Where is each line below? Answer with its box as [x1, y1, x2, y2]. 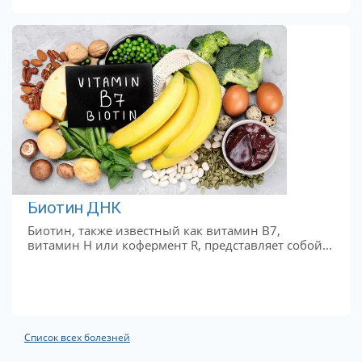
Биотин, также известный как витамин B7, [27, 221, 280, 238]
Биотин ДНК [27, 198, 121, 218]
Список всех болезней [24, 330, 130, 345]
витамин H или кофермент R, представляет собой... [27, 236, 332, 253]
